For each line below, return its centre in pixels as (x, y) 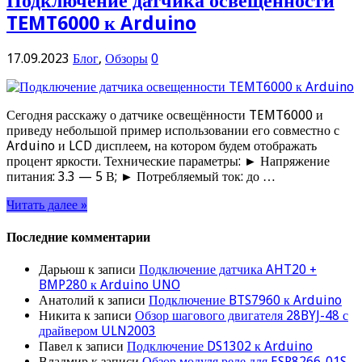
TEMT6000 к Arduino (101, 23)
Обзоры (126, 58)
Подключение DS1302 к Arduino (220, 347)
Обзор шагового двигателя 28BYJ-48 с (242, 316)
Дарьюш (62, 270)
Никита (60, 316)
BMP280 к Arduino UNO (109, 285)
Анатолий (67, 301)
